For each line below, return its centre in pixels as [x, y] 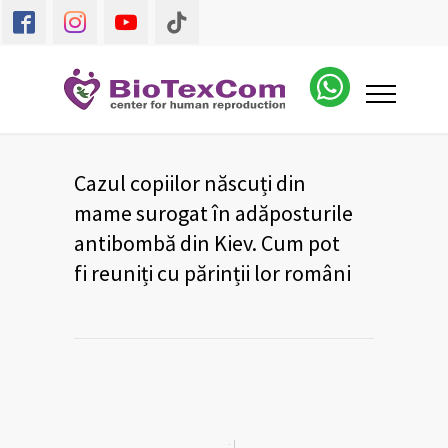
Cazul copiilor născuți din [190, 183]
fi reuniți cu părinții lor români [212, 273]
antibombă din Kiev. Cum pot [207, 243]
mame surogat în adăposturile [213, 213]
